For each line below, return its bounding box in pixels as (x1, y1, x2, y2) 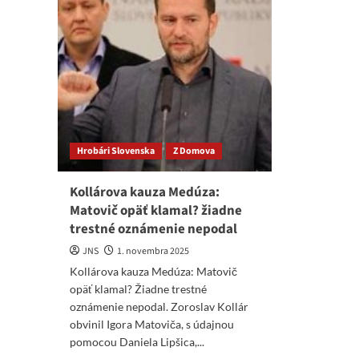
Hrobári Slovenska (77, 144, 155, 158)
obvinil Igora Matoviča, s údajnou (70, 317, 234, 331)
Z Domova (173, 144, 215, 158)
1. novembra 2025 (117, 244, 189, 258)
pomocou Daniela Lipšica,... (70, 335, 204, 349)
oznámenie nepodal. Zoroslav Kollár (70, 300, 248, 313)
